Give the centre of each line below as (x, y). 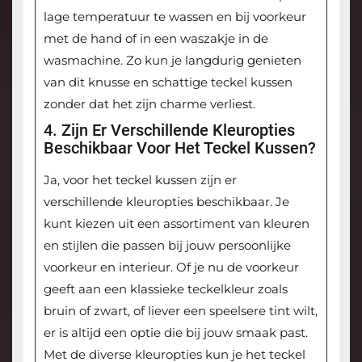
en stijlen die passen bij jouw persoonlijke (167, 246)
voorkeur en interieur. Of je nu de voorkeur (171, 267)
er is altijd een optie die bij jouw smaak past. (175, 333)
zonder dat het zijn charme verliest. (149, 104)
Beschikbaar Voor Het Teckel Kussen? (179, 148)
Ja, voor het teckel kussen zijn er (140, 180)
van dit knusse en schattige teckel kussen (168, 82)
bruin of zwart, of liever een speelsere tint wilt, (180, 311)
